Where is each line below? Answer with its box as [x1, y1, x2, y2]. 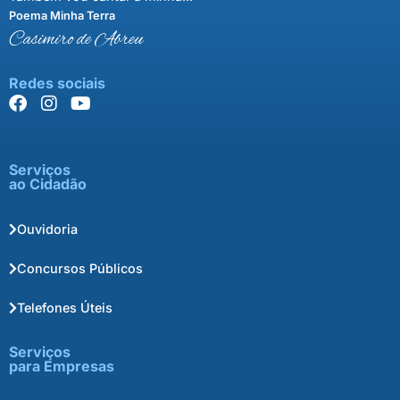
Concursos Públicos [17, 261, 143, 277]
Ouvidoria [17, 221, 78, 237]
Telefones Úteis [17, 300, 112, 316]
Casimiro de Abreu [9, 27, 143, 53]
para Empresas [9, 356, 114, 375]
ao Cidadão [9, 174, 87, 193]
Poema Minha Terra [9, 8, 115, 22]
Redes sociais [9, 73, 105, 92]
